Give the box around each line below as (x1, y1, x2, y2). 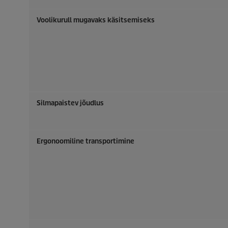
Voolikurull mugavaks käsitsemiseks (37, 16, 155, 24)
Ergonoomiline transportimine (37, 137, 134, 146)
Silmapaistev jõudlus (37, 99, 104, 107)
